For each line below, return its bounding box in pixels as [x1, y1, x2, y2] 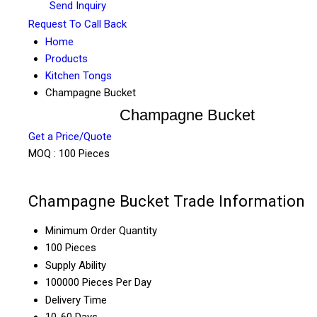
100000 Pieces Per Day [45, 276, 151, 289]
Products [45, 52, 88, 66]
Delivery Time [45, 294, 107, 307]
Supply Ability [45, 259, 106, 272]
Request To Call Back [28, 18, 127, 31]
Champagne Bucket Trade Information [28, 191, 305, 210]
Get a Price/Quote [28, 130, 112, 144]
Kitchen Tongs [45, 69, 112, 83]
